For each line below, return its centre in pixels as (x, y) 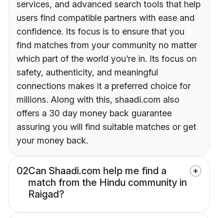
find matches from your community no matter (107, 45)
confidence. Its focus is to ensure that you (100, 32)
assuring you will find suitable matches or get (106, 127)
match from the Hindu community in (108, 183)
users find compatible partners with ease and (106, 18)
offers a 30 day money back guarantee (94, 113)
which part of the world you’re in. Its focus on (107, 59)
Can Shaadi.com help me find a (97, 171)
